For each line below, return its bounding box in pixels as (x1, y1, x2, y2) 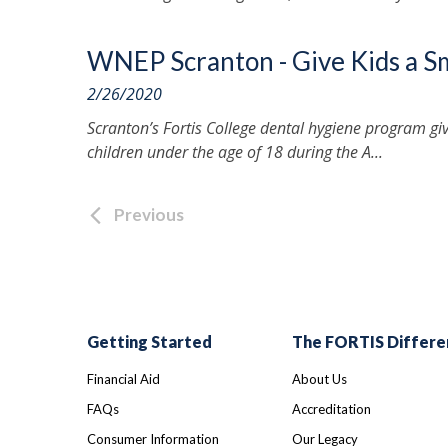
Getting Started (87, 332, 212, 351)
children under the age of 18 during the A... (87, 141, 383, 163)
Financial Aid (87, 371, 160, 387)
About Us (291, 371, 347, 387)
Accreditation (291, 401, 371, 417)
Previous (114, 204, 184, 225)
